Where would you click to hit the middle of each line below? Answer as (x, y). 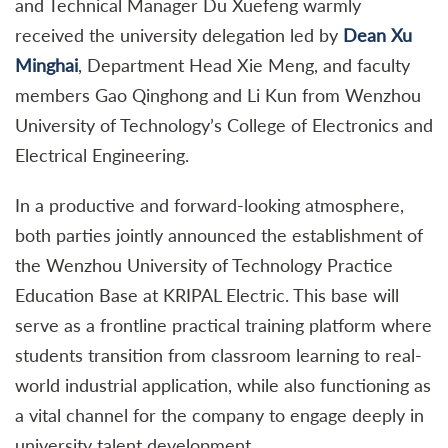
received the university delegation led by (179, 34)
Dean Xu (377, 34)
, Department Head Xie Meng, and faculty (244, 64)
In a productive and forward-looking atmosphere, (209, 204)
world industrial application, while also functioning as (223, 384)
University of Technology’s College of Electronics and (224, 124)
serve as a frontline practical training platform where (223, 324)
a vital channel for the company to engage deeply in (219, 414)
